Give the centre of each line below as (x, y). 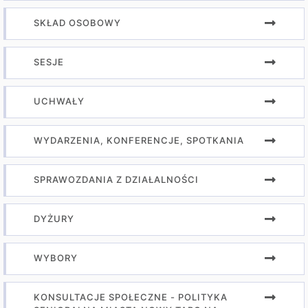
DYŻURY (54, 219)
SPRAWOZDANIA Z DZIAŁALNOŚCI (116, 179)
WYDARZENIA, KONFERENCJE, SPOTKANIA (139, 140)
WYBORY (56, 258)
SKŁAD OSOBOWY (77, 23)
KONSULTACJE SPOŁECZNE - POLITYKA (131, 297)
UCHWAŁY (59, 101)
